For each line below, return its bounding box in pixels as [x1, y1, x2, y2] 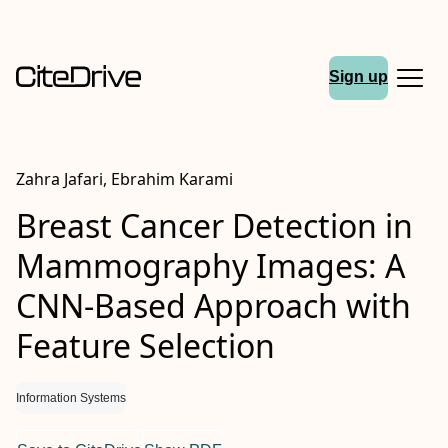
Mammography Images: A [16, 244, 405, 287]
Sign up [329, 68, 388, 86]
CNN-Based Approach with [16, 284, 411, 327]
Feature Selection [16, 324, 275, 367]
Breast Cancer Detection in [16, 204, 413, 247]
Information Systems [16, 391, 126, 405]
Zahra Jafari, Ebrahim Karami [16, 168, 233, 190]
